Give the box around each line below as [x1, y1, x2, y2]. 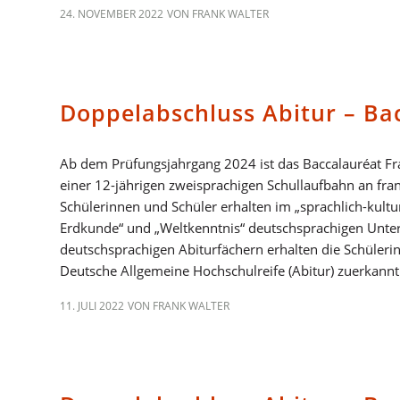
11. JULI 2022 [60, 298, 124, 313]
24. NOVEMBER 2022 [60, 5, 163, 21]
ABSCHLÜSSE [60, 349, 128, 364]
